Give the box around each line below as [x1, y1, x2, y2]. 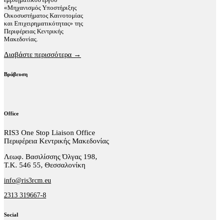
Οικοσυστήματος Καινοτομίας [4, 11, 83, 19]
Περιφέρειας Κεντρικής [4, 27, 63, 35]
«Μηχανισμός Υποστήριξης [4, 3, 77, 11]
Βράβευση [4, 71, 27, 77]
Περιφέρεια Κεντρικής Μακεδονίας [4, 137, 109, 145]
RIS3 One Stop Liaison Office [4, 128, 95, 137]
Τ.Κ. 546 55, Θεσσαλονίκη [4, 161, 85, 169]
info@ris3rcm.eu [4, 176, 51, 184]
